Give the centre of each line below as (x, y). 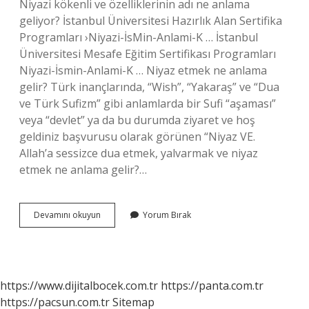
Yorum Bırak (167, 215)
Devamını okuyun (67, 215)
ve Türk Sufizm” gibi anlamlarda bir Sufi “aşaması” (148, 103)
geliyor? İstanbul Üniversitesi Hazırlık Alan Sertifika (151, 21)
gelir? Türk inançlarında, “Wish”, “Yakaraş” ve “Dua (149, 87)
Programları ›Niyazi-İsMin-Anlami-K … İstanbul (139, 37)
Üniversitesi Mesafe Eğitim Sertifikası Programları (148, 54)
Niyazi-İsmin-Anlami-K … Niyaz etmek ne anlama (143, 70)
